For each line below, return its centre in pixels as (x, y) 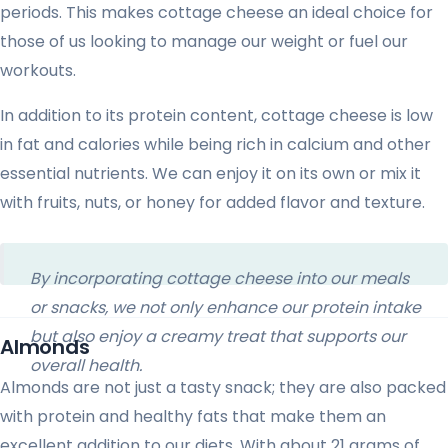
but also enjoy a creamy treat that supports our (218, 337)
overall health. (86, 366)
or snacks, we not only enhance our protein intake (226, 308)
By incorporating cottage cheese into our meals (220, 279)
